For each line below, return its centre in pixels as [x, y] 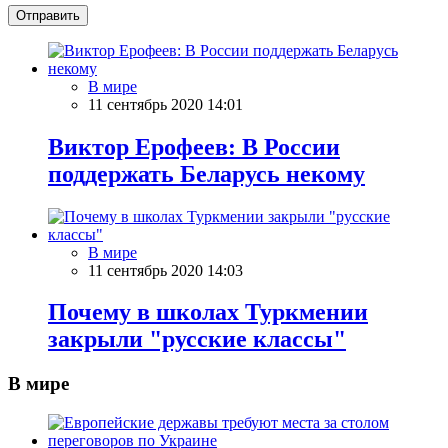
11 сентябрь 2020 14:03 [165, 270]
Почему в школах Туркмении [208, 312]
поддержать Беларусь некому [206, 173]
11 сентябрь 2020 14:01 [165, 104]
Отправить [48, 15]
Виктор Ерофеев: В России [194, 146]
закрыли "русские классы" [197, 339]
